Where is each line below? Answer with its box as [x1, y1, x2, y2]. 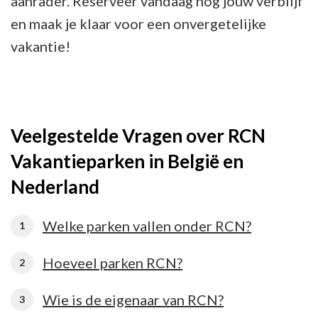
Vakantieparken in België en [11, 149, 243, 172]
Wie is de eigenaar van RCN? [43, 291, 224, 309]
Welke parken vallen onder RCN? [43, 217, 251, 235]
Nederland [11, 175, 99, 198]
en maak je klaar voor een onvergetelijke [11, 14, 266, 32]
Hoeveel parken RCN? [43, 254, 182, 272]
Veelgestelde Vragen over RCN [11, 124, 265, 147]
